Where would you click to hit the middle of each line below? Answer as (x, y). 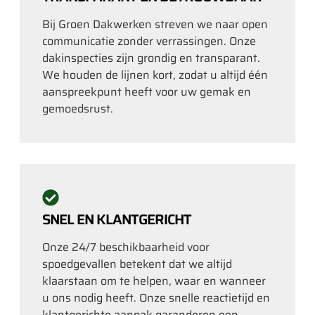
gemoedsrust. (78, 108)
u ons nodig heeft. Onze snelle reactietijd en (156, 297)
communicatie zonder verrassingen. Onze (149, 41)
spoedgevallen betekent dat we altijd (137, 264)
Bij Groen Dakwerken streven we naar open (155, 24)
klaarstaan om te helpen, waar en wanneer (154, 281)
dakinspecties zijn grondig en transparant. (151, 58)
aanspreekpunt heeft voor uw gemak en (147, 91)
